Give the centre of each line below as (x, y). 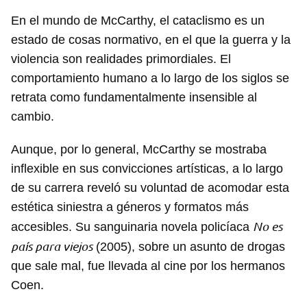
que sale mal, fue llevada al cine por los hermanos (148, 266)
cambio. (33, 117)
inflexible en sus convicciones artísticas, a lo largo (147, 169)
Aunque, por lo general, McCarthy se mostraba (139, 150)
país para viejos (52, 246)
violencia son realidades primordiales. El (121, 59)
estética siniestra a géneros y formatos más (130, 207)
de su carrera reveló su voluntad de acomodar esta (150, 188)
